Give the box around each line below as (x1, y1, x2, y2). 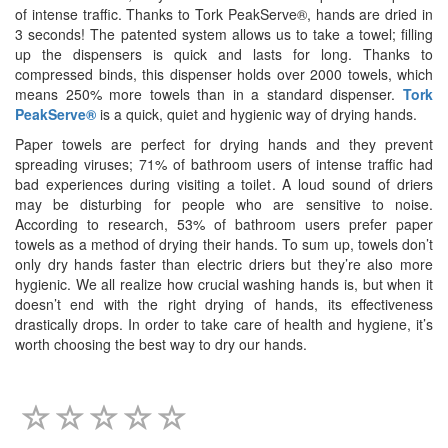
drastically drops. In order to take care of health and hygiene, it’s (15, 314, 433, 335)
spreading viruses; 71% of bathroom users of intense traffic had (15, 154, 433, 175)
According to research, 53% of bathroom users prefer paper (15, 214, 433, 235)
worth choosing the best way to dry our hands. (15, 334, 311, 355)
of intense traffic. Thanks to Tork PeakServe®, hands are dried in (15, 4, 433, 25)
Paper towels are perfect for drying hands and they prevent (15, 134, 433, 155)
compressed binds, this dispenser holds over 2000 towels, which (15, 64, 433, 85)
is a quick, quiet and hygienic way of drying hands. (96, 104, 417, 125)
